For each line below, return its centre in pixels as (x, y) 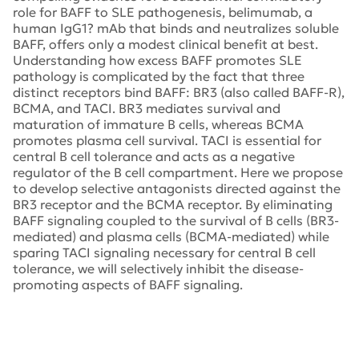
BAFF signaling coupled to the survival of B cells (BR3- (176, 220)
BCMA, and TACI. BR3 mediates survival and (147, 108)
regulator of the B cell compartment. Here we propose (178, 172)
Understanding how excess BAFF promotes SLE (157, 60)
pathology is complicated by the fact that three (159, 76)
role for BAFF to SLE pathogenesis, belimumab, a (163, 12)
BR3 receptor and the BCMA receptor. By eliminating (173, 204)
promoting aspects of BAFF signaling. (128, 284)
